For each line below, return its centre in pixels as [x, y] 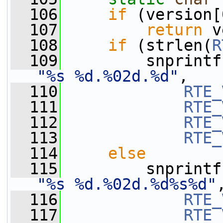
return [174, 30]
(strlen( [169, 45]
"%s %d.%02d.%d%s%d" [127, 184]
